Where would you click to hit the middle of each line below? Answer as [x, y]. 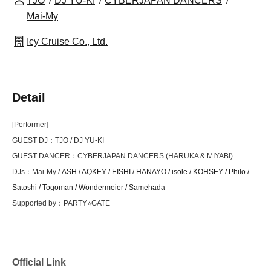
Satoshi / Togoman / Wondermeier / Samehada [89, 188]
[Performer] [30, 125]
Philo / [239, 172]
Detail [29, 97]
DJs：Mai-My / [37, 172]
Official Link [39, 262]
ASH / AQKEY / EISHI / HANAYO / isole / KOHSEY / [145, 172]
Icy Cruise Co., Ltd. [67, 41]
